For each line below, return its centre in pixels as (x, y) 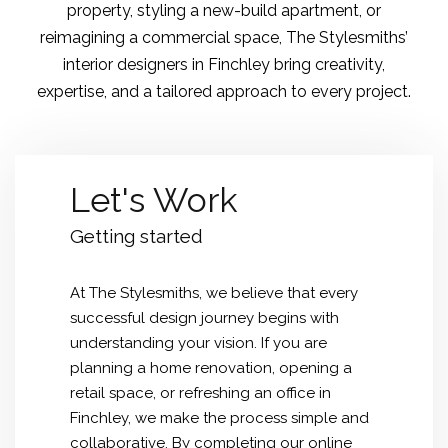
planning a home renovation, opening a (211, 368)
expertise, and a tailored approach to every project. (224, 91)
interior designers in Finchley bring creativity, (224, 64)
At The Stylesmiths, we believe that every (214, 293)
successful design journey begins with (204, 318)
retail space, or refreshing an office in (200, 393)
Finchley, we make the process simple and (219, 418)
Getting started (136, 236)
